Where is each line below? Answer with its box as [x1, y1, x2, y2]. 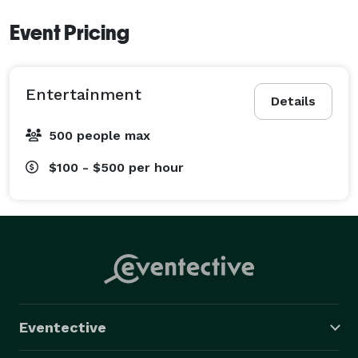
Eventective [19, 318, 106, 336]
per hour [129, 159, 184, 175]
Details [271, 93, 316, 109]
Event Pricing [10, 20, 129, 45]
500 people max [49, 127, 150, 143]
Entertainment [26, 84, 141, 104]
